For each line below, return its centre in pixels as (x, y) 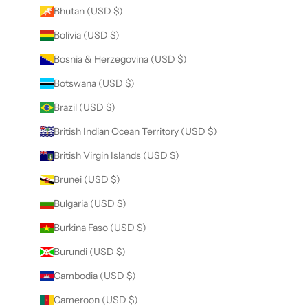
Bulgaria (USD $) (90, 204)
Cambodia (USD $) (95, 276)
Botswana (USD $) (94, 84)
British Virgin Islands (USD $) (116, 156)
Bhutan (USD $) (88, 11)
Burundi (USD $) (89, 252)
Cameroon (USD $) (96, 300)
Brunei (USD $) (87, 180)
